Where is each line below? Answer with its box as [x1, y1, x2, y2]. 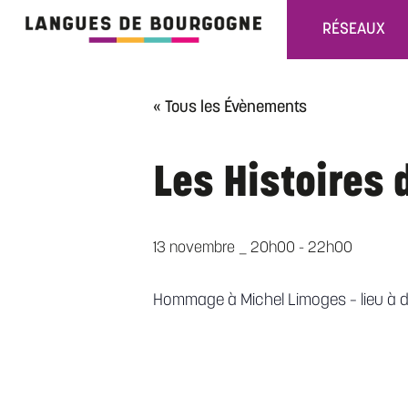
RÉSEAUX [322, 21, 385, 37]
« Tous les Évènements [153, 98, 307, 117]
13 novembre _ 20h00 [153, 240, 295, 256]
